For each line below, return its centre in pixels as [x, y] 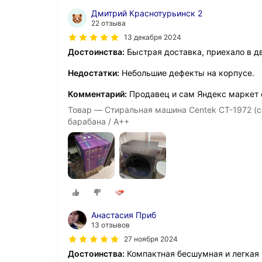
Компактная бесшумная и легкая [192, 253]
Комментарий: [97, 94]
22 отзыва [108, 23]
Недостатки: [94, 73]
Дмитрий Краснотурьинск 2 [147, 13]
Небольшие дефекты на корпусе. [187, 73]
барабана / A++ [99, 122]
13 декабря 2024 [153, 37]
